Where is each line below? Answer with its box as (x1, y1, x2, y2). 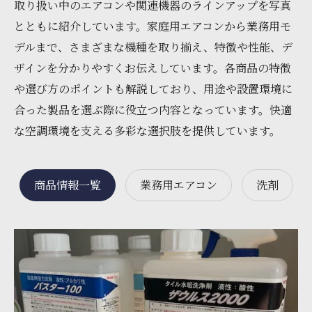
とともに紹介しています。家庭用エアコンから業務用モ (14, 18, 291, 34)
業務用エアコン (139, 177, 217, 193)
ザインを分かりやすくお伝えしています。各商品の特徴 (14, 60, 291, 76)
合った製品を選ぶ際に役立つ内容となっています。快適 (14, 102, 292, 118)
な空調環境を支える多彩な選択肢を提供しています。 (14, 123, 281, 139)
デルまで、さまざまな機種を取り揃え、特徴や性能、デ (14, 39, 292, 55)
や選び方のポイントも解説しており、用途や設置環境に (14, 81, 292, 97)
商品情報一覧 (33, 177, 101, 193)
